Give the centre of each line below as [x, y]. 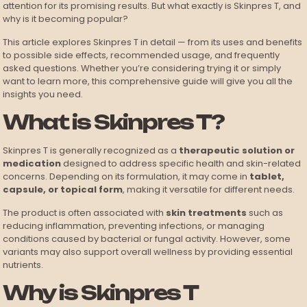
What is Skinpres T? [114, 122]
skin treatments [207, 213]
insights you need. [43, 95]
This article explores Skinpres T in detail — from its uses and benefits [153, 42]
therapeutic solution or [237, 151]
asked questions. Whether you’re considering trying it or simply [142, 69]
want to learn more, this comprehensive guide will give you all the [148, 82]
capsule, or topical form [63, 190]
